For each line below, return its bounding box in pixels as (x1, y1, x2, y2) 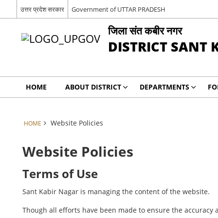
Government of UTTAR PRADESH (71, 4, 165, 14)
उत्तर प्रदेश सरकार (20, 4, 64, 14)
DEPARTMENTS (139, 82, 189, 91)
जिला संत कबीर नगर (108, 23, 182, 37)
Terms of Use (22, 166, 98, 182)
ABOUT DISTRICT (65, 82, 121, 91)
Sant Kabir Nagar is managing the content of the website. (22, 187, 210, 196)
